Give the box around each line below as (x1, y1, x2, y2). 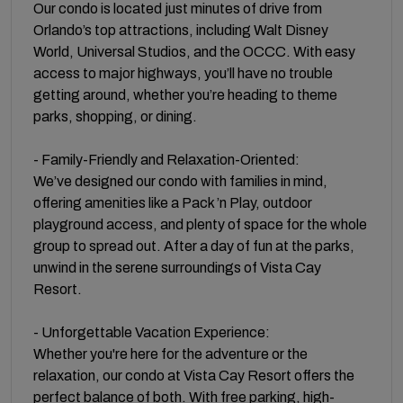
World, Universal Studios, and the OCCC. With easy (33, 43, 355, 59)
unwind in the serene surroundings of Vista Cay (33, 259, 321, 275)
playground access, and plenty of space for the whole (33, 216, 367, 232)
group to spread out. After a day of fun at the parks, (33, 237, 354, 254)
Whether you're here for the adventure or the (33, 345, 308, 362)
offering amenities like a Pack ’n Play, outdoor (33, 194, 312, 210)
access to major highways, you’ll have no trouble (33, 65, 333, 81)
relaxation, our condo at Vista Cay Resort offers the (33, 367, 354, 383)
